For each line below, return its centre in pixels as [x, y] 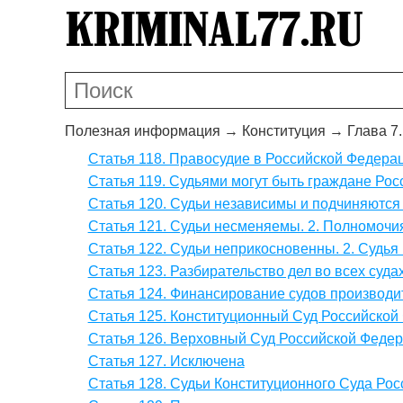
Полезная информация [143, 130]
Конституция [284, 130]
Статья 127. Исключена [166, 361]
